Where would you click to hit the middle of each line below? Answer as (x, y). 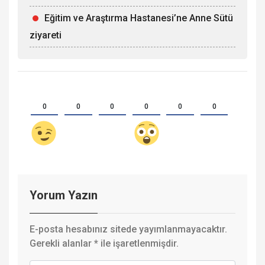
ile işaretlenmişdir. (138, 244)
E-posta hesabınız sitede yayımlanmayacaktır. (128, 230)
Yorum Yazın (64, 195)
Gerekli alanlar (62, 244)
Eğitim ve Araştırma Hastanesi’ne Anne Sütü (139, 18)
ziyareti (46, 35)
